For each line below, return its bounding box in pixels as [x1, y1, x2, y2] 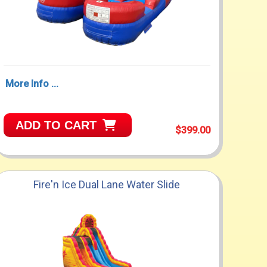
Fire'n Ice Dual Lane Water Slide [33, 178, 181, 191]
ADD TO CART [15, 119, 97, 132]
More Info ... [5, 78, 58, 90]
